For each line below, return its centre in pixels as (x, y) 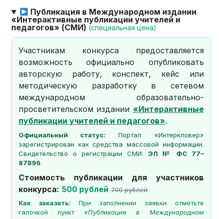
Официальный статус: (62, 135)
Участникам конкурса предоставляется (111, 51)
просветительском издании (76, 109)
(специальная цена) (123, 28)
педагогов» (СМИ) (50, 28)
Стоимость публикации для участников (111, 178)
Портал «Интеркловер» (155, 135)
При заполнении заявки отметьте (137, 203)
